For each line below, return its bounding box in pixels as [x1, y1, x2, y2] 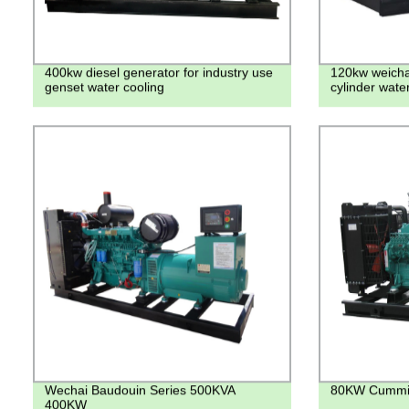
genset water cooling [44, 79, 164, 94]
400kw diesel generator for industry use [44, 64, 273, 79]
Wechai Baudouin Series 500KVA [44, 383, 236, 398]
